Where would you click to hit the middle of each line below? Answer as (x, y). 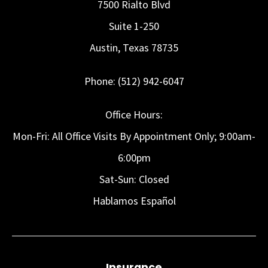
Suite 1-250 (134, 26)
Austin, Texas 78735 (134, 48)
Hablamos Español (134, 201)
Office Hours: (134, 115)
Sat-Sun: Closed (134, 179)
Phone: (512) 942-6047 (134, 81)
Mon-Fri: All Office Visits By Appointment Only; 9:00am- (134, 136)
